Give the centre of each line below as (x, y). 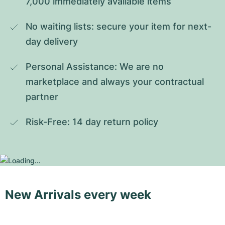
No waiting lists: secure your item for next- (119, 26)
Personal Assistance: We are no (95, 67)
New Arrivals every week (78, 195)
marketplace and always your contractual (115, 82)
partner (42, 97)
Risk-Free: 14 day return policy (92, 122)
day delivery (52, 41)
